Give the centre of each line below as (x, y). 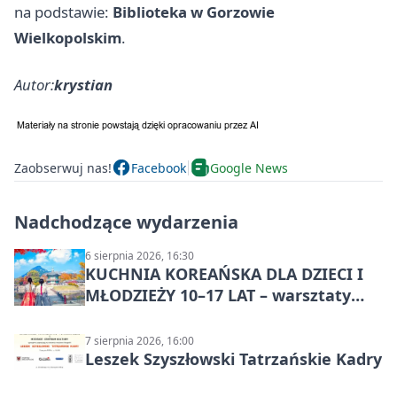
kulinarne (124, 317)
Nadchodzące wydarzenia (126, 222)
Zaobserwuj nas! (63, 167)
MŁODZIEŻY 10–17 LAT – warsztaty (218, 296)
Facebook (159, 167)
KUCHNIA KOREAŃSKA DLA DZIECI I (224, 274)
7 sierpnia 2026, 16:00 (140, 341)
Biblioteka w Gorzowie (194, 12)
